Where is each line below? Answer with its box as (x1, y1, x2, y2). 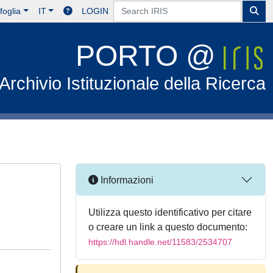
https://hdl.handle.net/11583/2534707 (88, 237, 232, 247)
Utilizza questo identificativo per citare (88, 207, 252, 218)
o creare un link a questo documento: (88, 222, 247, 232)
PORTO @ (76, 40, 224, 72)
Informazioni (98, 174, 154, 185)
